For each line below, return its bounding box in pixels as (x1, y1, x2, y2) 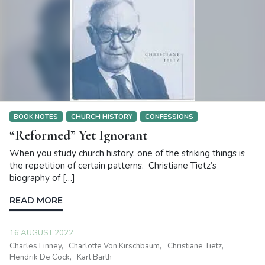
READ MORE (9, 194, 63, 206)
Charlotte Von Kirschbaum (69, 240, 160, 251)
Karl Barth (77, 251, 112, 263)
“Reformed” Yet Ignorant (9, 126, 147, 144)
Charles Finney (9, 240, 62, 251)
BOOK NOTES (14, 111, 59, 121)
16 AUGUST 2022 (9, 228, 73, 239)
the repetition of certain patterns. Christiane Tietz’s (9, 159, 216, 172)
